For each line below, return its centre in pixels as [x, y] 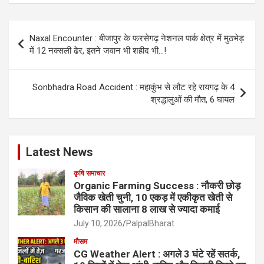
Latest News [60, 152]
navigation [43, 48]
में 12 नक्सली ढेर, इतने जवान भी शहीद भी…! [98, 51]
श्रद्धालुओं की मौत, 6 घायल [193, 100]
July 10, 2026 [98, 224]
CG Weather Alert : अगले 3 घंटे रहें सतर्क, [157, 254]
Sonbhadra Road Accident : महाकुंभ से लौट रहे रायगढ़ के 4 [133, 88]
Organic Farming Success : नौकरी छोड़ [157, 186]
